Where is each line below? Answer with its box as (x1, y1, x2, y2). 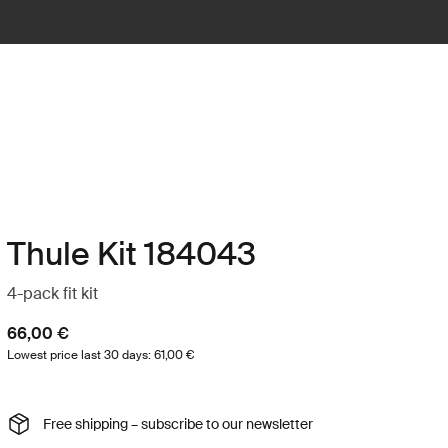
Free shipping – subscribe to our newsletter (42, 414, 313, 433)
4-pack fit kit (6, 283, 98, 304)
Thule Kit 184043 (6, 233, 256, 275)
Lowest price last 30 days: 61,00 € (6, 347, 194, 363)
